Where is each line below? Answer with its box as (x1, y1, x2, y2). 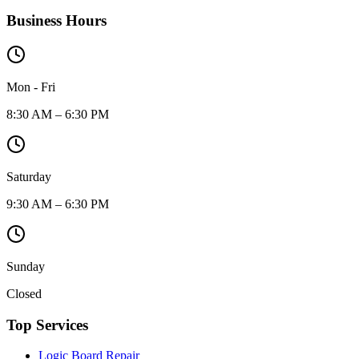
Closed (6, 286, 42, 301)
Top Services (6, 316, 88, 333)
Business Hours (6, 12, 107, 30)
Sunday (6, 259, 45, 273)
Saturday (6, 169, 51, 184)
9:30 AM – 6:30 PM (6, 196, 109, 211)
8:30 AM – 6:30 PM (6, 107, 109, 121)
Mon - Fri (6, 79, 55, 94)
